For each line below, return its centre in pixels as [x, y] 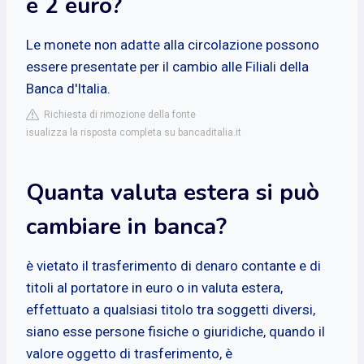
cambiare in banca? [126, 226]
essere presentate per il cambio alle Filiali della [167, 66]
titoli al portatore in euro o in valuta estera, [154, 287]
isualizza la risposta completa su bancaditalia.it [134, 132]
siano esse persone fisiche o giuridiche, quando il [175, 331]
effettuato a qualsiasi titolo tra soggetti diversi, [171, 309]
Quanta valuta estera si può [173, 192]
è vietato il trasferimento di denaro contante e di [173, 265]
